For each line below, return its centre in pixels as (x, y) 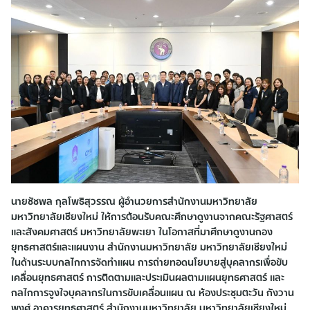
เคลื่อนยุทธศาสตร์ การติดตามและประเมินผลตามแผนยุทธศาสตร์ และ (148, 277)
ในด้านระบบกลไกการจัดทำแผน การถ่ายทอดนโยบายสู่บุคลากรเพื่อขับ (149, 262)
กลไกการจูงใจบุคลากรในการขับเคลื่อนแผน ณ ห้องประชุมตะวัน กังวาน (153, 292)
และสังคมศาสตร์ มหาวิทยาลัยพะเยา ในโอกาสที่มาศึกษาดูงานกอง (142, 231)
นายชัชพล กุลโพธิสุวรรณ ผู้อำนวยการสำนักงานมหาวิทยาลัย (134, 201)
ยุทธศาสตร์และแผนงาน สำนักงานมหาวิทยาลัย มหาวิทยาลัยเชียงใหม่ (149, 246)
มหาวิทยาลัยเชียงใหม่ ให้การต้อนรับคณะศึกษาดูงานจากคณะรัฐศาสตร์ (152, 216)
